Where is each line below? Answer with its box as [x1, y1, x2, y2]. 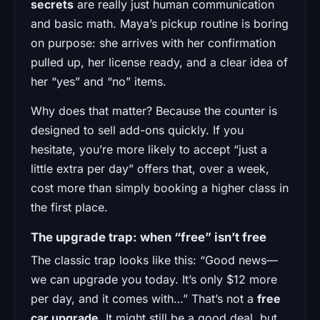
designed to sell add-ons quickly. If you [31, 122, 244, 137]
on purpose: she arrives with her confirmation [31, 35, 276, 50]
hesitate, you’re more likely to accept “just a [31, 141, 267, 156]
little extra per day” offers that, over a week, [31, 161, 269, 176]
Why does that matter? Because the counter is [31, 103, 277, 118]
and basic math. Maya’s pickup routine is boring [31, 16, 289, 31]
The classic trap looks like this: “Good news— [31, 252, 278, 267]
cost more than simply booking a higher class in [31, 180, 289, 195]
